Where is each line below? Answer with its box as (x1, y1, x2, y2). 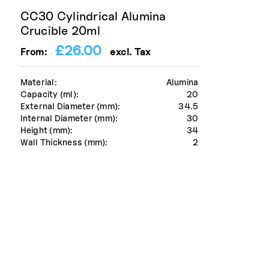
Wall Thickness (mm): (20, 137, 108, 148)
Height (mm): (20, 125, 73, 136)
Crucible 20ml (20, 23, 100, 38)
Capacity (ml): (20, 89, 79, 100)
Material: (20, 77, 57, 88)
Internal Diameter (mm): (20, 113, 118, 124)
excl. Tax (101, 46, 151, 58)
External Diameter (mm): (20, 101, 121, 112)
